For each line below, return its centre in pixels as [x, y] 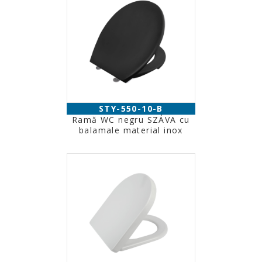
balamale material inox [131, 130]
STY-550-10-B [131, 108]
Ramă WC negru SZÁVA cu [131, 120]
